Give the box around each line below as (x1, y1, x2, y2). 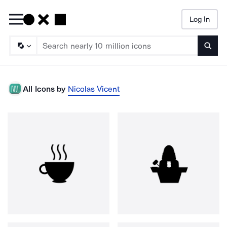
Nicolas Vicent (67, 84, 120, 94)
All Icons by (23, 84, 66, 94)
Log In (189, 14, 210, 24)
